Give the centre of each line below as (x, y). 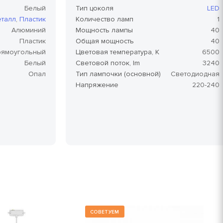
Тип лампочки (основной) (118, 74)
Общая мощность (105, 41)
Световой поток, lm (108, 63)
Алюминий (29, 30)
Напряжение (97, 85)
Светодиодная (195, 74)
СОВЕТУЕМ (105, 212)
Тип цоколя (95, 8)
